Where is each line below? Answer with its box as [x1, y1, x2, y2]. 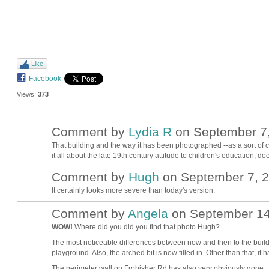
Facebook [28, 74, 61, 83]
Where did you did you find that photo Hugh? [72, 223, 220, 232]
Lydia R [128, 124, 172, 139]
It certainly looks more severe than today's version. [51, 186, 215, 195]
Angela [127, 206, 168, 220]
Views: [16, 90, 36, 98]
